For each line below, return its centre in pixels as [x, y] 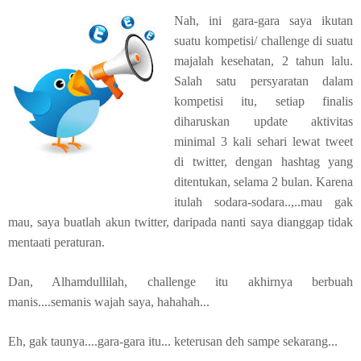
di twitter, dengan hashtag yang [263, 162]
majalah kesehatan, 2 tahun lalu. [263, 61]
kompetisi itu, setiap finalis [263, 101]
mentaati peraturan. [56, 242]
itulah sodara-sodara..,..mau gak [263, 202]
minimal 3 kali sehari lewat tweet [263, 141]
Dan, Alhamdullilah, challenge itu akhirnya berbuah [180, 282]
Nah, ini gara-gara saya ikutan [263, 21]
